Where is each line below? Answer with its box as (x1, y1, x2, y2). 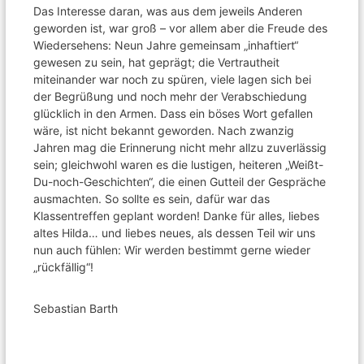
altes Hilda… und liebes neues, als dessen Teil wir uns (33, 226, 316, 240)
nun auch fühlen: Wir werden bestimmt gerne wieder (33, 243, 311, 258)
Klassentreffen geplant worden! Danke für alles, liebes (33, 209, 320, 223)
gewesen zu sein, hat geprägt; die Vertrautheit (33, 55, 280, 70)
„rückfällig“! (33, 260, 94, 275)
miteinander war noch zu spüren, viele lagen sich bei (33, 72, 312, 87)
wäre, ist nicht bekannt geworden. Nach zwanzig (33, 123, 295, 138)
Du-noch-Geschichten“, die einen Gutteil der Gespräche (33, 175, 327, 189)
